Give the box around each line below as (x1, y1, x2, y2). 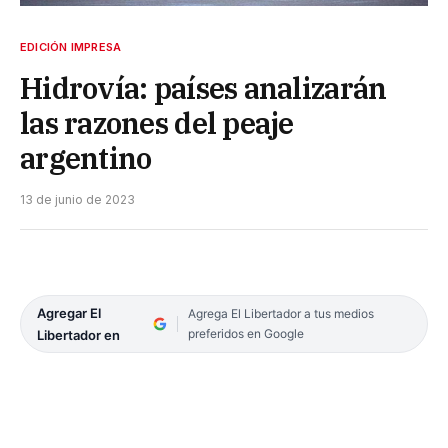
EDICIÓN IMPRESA (20, 39, 122, 54)
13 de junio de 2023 (20, 191, 135, 207)
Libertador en (37, 326, 120, 343)
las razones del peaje (20, 103, 294, 142)
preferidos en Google (187, 325, 304, 341)
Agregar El (37, 304, 101, 321)
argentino (20, 138, 152, 177)
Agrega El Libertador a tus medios (187, 305, 374, 321)
